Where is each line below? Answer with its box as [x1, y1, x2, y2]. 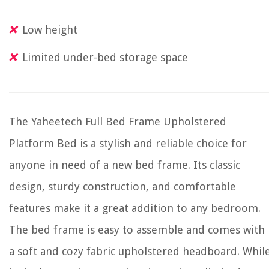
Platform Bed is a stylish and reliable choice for [9, 137, 247, 150]
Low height [22, 23, 77, 36]
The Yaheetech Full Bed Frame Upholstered [9, 115, 226, 128]
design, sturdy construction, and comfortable [9, 180, 236, 193]
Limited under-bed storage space [22, 51, 188, 64]
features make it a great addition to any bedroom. [9, 202, 261, 214]
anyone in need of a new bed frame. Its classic [9, 159, 240, 171]
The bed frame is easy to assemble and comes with [9, 223, 265, 236]
